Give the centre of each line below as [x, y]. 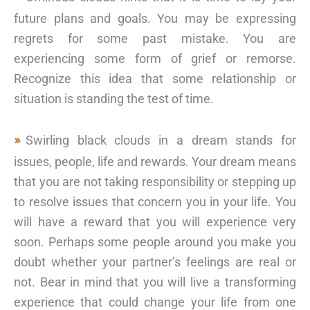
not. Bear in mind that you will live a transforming [155, 282]
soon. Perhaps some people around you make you [155, 241]
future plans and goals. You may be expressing [155, 18]
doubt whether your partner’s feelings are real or [155, 262]
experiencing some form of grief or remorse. [155, 58]
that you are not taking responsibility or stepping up [155, 181]
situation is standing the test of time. [114, 98]
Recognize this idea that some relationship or [155, 78]
